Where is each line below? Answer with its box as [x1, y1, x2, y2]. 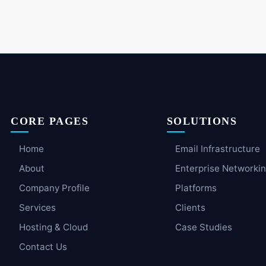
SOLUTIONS [166, 115, 237, 128]
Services [19, 202, 56, 214]
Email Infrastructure [175, 143, 260, 155]
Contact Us [19, 241, 68, 253]
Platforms [175, 182, 217, 194]
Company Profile [19, 182, 90, 194]
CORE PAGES [11, 115, 89, 128]
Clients [175, 202, 205, 214]
